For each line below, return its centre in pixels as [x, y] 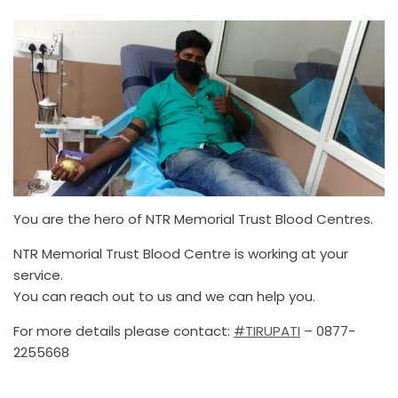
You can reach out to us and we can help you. [164, 296]
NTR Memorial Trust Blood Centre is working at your [181, 253]
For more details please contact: [123, 330]
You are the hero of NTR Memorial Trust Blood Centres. [193, 219]
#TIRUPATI [267, 330]
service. [38, 275]
